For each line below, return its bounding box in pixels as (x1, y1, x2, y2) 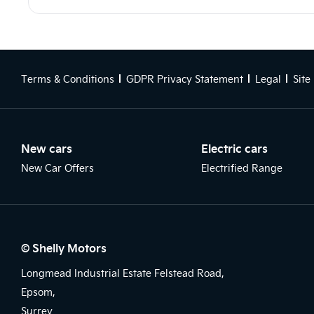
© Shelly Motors (21, 239, 107, 256)
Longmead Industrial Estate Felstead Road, (21, 266, 224, 280)
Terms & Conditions (21, 72, 114, 86)
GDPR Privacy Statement (126, 72, 243, 86)
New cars (21, 139, 72, 156)
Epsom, (21, 285, 55, 299)
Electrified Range (200, 161, 282, 175)
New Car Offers (21, 161, 94, 175)
